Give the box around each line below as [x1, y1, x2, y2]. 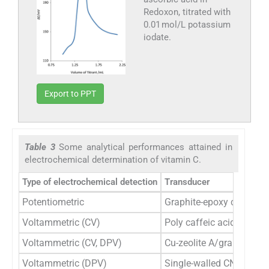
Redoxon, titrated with [143, 6, 231, 17]
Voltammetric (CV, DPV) [22, 237, 122, 249]
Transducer [165, 177, 210, 188]
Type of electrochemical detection [22, 177, 157, 188]
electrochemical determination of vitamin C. [25, 154, 201, 166]
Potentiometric [22, 196, 84, 208]
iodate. [143, 31, 171, 43]
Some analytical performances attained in [59, 142, 232, 153]
